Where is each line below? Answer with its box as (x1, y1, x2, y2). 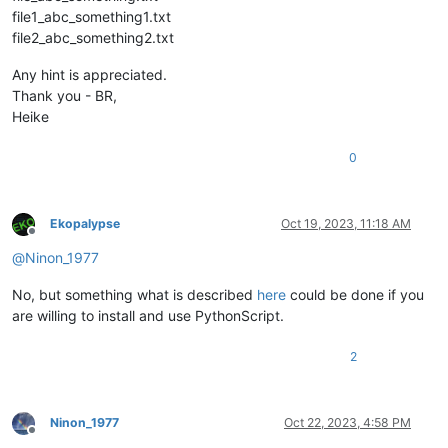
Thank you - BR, (12, 87, 117, 105)
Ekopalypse (50, 216, 120, 232)
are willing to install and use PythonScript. (12, 307, 284, 325)
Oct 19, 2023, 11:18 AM (281, 216, 411, 232)
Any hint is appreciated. (12, 66, 167, 84)
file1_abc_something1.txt (12, 8, 171, 26)
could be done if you (286, 286, 424, 304)
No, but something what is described (12, 286, 257, 304)
